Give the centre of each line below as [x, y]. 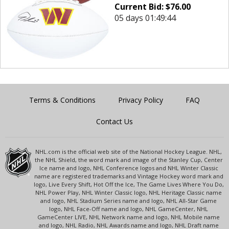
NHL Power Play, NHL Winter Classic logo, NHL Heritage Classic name [129, 192]
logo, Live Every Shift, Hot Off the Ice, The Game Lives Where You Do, [129, 184]
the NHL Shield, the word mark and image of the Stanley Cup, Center [129, 159]
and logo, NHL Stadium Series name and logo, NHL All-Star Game [129, 200]
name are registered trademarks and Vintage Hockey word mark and [129, 176]
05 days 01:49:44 [145, 18]
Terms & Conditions [62, 100]
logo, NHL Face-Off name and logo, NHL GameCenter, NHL [129, 209]
